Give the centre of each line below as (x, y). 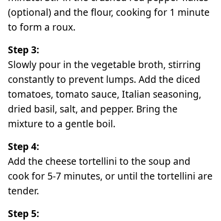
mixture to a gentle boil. (62, 123)
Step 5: (23, 213)
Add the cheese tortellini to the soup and (99, 161)
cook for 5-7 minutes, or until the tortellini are (110, 176)
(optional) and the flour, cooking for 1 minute (109, 12)
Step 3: (23, 49)
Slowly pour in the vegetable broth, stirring (104, 64)
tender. (23, 190)
